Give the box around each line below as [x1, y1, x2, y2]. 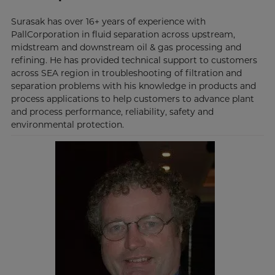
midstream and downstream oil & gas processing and [10, 42, 241, 53]
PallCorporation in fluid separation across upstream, [10, 29, 235, 41]
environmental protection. [10, 119, 124, 131]
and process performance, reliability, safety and [10, 106, 214, 118]
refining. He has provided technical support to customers [10, 55, 257, 66]
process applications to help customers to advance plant [10, 93, 254, 105]
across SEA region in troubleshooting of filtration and [10, 68, 242, 79]
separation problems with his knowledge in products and [10, 80, 256, 92]
